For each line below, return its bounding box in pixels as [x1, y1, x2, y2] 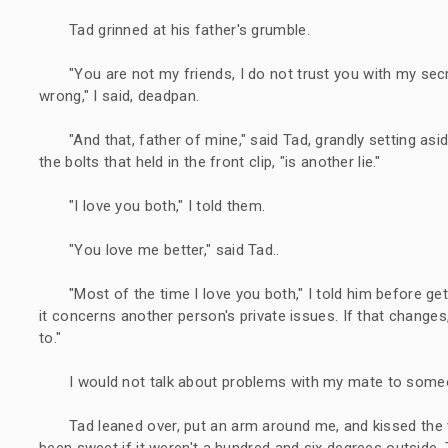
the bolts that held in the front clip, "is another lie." [39, 152, 381, 171]
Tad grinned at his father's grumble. [69, 20, 310, 39]
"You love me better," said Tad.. [69, 240, 280, 259]
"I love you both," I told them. [69, 196, 266, 215]
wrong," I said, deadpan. [39, 86, 200, 105]
